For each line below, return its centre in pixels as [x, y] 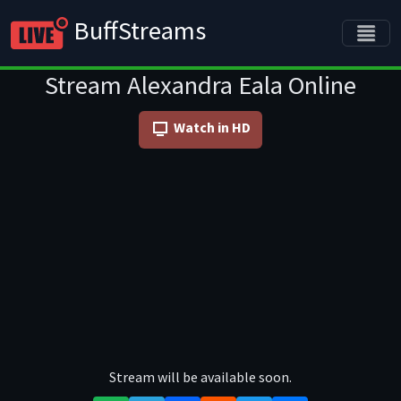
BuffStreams [137, 30]
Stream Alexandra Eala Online [200, 85]
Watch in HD [213, 127]
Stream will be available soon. [200, 376]
